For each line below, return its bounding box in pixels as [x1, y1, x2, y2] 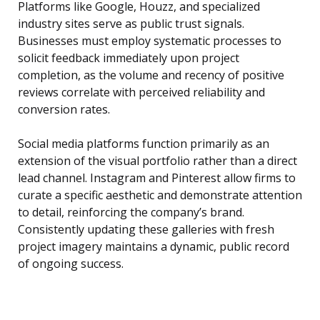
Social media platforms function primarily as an [18, 136, 269, 152]
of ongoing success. [18, 256, 124, 272]
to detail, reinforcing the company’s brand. [18, 204, 244, 221]
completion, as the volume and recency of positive [18, 67, 284, 84]
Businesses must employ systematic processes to [18, 33, 281, 49]
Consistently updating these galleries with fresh [18, 221, 274, 238]
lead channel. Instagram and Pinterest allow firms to [18, 170, 296, 186]
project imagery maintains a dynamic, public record [18, 239, 289, 255]
